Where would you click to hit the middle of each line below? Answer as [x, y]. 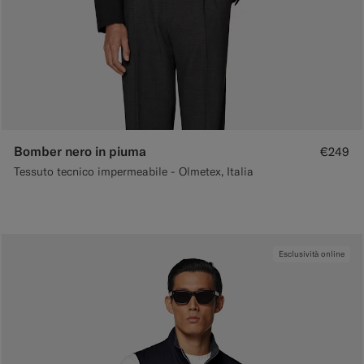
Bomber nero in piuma [80, 152]
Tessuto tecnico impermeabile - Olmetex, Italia [134, 172]
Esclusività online [312, 254]
